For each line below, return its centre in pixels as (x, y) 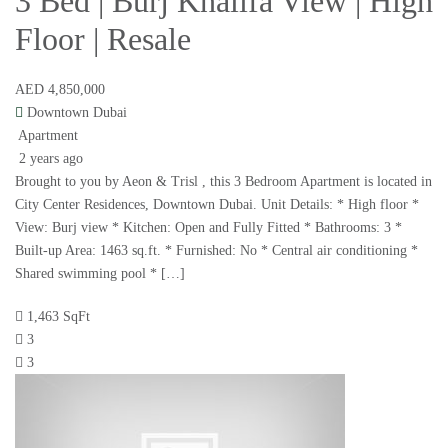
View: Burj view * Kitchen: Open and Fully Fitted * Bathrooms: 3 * (208, 228)
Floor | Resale (103, 39)
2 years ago (49, 159)
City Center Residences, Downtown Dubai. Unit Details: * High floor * (217, 205)
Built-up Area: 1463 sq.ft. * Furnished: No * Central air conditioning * (216, 251)
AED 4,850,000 (60, 90)
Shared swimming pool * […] (100, 274)
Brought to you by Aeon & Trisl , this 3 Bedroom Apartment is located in (223, 182)
